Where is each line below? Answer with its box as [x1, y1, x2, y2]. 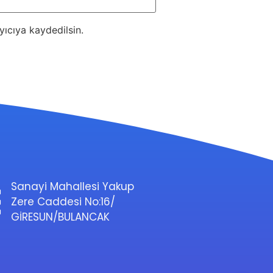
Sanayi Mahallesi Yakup [10, 179, 134, 194]
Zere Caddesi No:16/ [10, 194, 115, 209]
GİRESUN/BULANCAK [10, 209, 110, 224]
